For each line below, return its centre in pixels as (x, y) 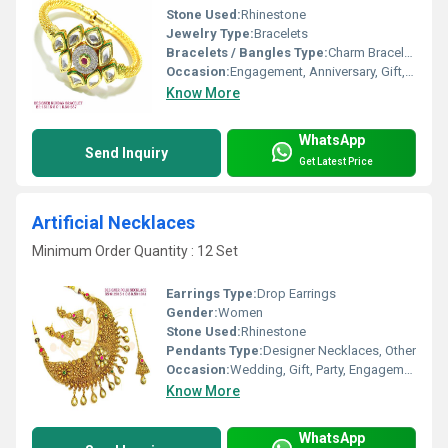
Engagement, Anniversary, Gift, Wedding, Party (317, 72)
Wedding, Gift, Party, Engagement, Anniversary (317, 369)
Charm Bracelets (366, 53)
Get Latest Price (336, 161)
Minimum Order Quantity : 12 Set (135, 251)
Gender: (192, 312)
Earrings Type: (211, 293)
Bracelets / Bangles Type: (247, 53)
